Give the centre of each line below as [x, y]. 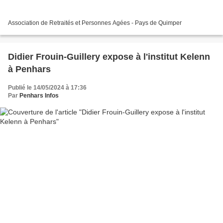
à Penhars [29, 69]
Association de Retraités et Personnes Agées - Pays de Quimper [95, 23]
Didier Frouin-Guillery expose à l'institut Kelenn [109, 57]
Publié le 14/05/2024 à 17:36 [47, 88]
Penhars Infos [39, 96]
